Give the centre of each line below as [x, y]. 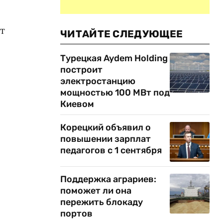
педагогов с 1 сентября [111, 150]
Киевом [77, 104]
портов [76, 214]
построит [81, 70]
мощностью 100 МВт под [115, 93]
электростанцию [98, 81]
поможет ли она [96, 191]
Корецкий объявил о [106, 127]
